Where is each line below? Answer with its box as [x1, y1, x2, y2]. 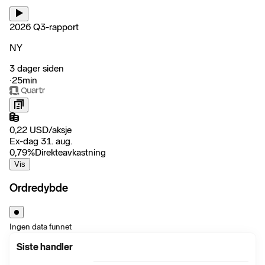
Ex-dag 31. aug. [9, 135, 72, 147]
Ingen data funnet [9, 222, 72, 232]
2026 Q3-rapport [9, 21, 79, 33]
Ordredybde [9, 181, 68, 195]
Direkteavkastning [35, 146, 106, 158]
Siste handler [17, 241, 73, 253]
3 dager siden [9, 62, 64, 74]
